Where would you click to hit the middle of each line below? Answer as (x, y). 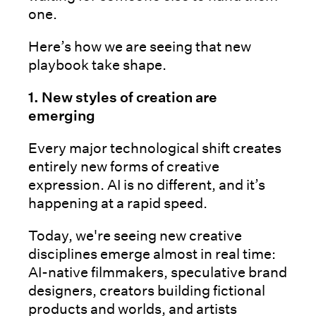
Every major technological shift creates (155, 148)
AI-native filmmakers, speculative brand (158, 272)
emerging (63, 115)
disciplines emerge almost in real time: (152, 254)
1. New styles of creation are (123, 97)
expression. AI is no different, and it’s (147, 184)
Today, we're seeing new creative (135, 235)
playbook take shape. (97, 65)
